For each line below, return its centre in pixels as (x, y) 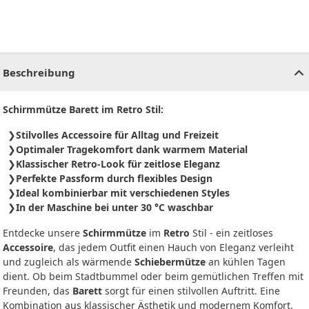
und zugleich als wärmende (69, 262)
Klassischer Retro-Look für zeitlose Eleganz (118, 164)
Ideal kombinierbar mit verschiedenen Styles (123, 193)
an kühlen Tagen (246, 262)
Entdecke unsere (43, 233)
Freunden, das (38, 291)
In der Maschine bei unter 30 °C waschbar (114, 208)
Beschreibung (39, 73)
